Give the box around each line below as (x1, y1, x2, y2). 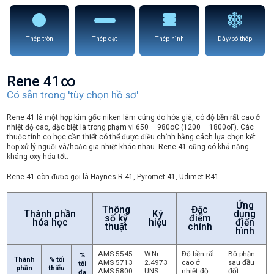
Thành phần (24, 208, 76, 220)
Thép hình (155, 35, 185, 42)
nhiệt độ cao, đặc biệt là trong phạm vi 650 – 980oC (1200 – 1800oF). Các (7, 123, 254, 132)
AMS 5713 (98, 257, 133, 267)
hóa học (32, 217, 68, 228)
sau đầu (228, 257, 255, 267)
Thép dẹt (92, 35, 117, 42)
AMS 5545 (98, 249, 133, 258)
